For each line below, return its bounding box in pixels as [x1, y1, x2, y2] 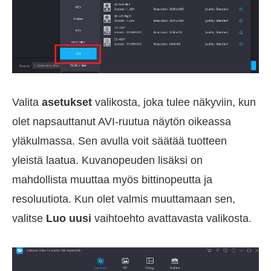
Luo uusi [46, 212, 91, 225]
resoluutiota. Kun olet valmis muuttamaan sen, [12, 193, 235, 206]
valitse [12, 212, 46, 225]
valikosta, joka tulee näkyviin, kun [92, 96, 256, 109]
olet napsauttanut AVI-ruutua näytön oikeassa [12, 116, 231, 128]
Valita [12, 96, 42, 109]
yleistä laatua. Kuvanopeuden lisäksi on [12, 154, 203, 167]
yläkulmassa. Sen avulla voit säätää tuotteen [12, 135, 227, 148]
